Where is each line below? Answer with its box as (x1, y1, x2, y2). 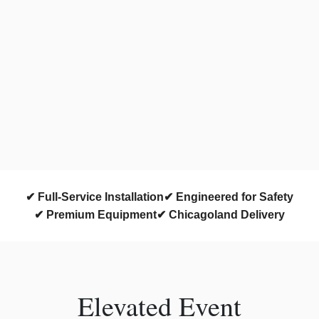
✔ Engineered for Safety (164, 191, 293, 204)
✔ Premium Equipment (34, 209, 157, 221)
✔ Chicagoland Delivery (157, 209, 285, 221)
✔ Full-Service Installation (26, 191, 164, 204)
